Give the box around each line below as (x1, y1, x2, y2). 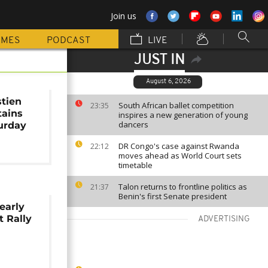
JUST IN (133, 53, 185, 68)
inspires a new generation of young (118, 109, 248, 120)
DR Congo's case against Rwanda (118, 141, 239, 151)
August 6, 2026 (146, 78, 191, 85)
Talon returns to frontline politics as (118, 181, 247, 192)
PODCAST (47, 36, 90, 45)
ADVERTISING (198, 215, 250, 224)
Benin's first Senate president (118, 191, 227, 202)
